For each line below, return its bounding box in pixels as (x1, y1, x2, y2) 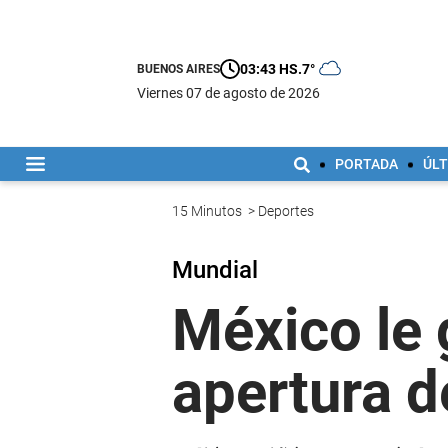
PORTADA (335, 155, 398, 172)
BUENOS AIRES (136, 62, 220, 76)
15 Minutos (172, 203, 245, 220)
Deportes (258, 203, 317, 220)
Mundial (172, 256, 258, 285)
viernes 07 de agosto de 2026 (145, 84, 320, 101)
